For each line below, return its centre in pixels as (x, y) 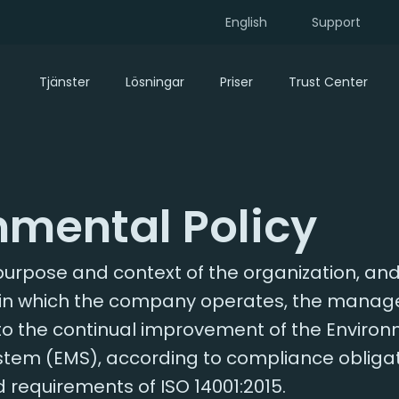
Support (336, 22)
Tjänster (65, 82)
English (246, 22)
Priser (236, 82)
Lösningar (155, 82)
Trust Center (328, 82)
